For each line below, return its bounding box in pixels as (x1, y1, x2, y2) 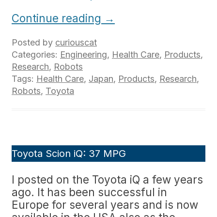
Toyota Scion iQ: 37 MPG (12, 148, 126, 159)
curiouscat (55, 37, 97, 47)
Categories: (12, 49, 60, 60)
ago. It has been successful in (12, 186, 167, 199)
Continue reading (12, 12, 104, 25)
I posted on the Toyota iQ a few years (12, 173, 203, 186)
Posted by (12, 37, 55, 47)
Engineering (60, 49, 107, 60)
